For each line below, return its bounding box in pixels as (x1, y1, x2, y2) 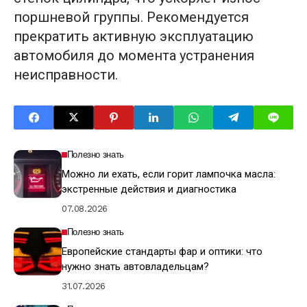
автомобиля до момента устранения (14, 47, 254, 64)
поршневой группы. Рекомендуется (14, 8, 249, 25)
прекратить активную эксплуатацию (14, 27, 254, 45)
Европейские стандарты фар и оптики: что (62, 245, 262, 258)
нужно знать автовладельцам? (62, 260, 209, 273)
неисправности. (14, 66, 118, 83)
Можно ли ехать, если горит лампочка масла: (62, 167, 275, 180)
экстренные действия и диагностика (62, 182, 236, 195)
